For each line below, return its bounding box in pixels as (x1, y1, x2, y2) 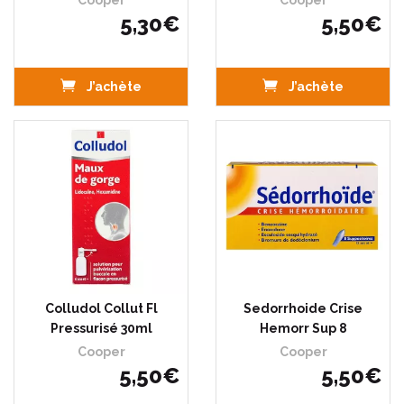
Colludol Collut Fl (44, 301, 158, 316)
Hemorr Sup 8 (259, 321, 347, 335)
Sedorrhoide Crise (243, 301, 363, 316)
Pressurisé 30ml (50, 321, 152, 335)
